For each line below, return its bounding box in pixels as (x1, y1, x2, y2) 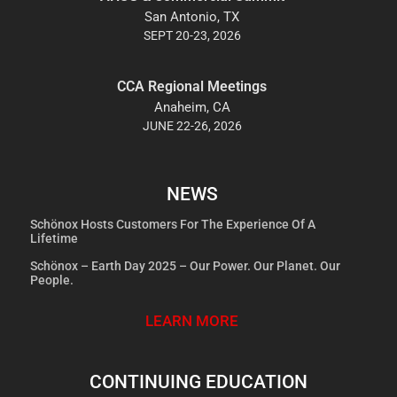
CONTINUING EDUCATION (90, 370, 307, 393)
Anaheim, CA (153, 98, 230, 115)
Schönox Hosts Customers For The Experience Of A (30, 216, 315, 231)
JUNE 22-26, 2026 (142, 118, 242, 133)
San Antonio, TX (144, 8, 239, 25)
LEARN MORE (145, 311, 238, 330)
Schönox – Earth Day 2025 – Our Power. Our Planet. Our (30, 258, 340, 273)
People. (30, 272, 74, 287)
